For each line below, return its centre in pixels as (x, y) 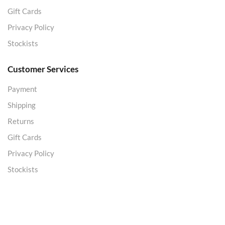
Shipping (22, 105)
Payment (22, 89)
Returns (21, 121)
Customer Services (43, 69)
